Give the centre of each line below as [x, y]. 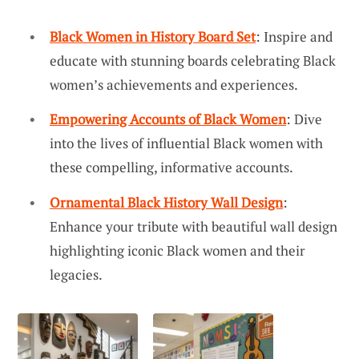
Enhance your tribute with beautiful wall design [194, 226]
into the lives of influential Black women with [186, 143]
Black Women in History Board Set [153, 36]
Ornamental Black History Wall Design [166, 202]
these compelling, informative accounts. [171, 167]
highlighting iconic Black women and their [177, 250]
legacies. [76, 274]
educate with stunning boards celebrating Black [193, 60]
